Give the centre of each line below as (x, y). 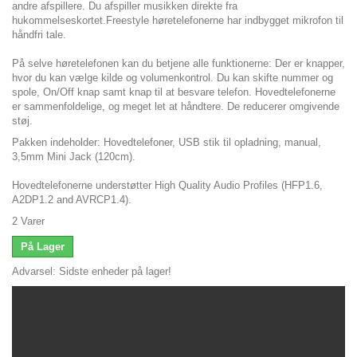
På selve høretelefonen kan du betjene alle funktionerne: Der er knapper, (178, 63)
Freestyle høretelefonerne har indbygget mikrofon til (225, 20)
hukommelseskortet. (59, 20)
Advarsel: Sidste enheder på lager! (92, 271)
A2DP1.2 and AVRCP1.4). (72, 199)
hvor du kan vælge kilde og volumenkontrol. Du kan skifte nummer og (173, 77)
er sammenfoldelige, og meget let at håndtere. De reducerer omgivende (176, 106)
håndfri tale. (39, 34)
